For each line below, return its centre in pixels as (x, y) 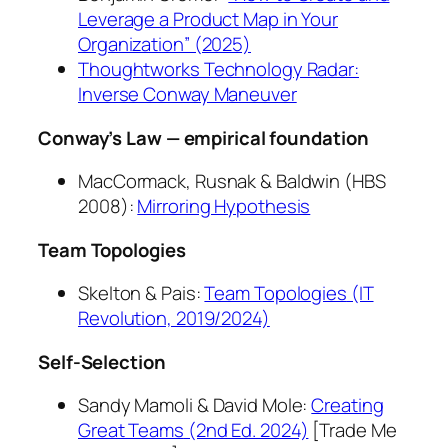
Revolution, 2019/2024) (174, 318)
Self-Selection (102, 361)
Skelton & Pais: (141, 293)
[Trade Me (352, 430)
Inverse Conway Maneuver (187, 94)
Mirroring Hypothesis (224, 206)
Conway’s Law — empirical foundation (203, 137)
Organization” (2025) (164, 44)
